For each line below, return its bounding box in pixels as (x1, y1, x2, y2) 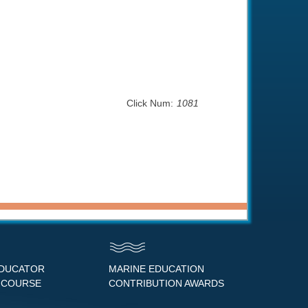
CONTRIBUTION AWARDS (109, 278, 224, 289)
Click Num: (126, 98, 173, 109)
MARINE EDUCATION (109, 263, 204, 274)
